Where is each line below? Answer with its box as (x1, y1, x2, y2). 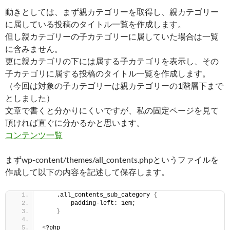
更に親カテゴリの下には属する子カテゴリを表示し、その (5, 56, 219, 66)
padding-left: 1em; (42, 200, 136, 207)
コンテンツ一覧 (5, 130, 63, 140)
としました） (5, 93, 54, 103)
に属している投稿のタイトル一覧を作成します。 (5, 19, 186, 29)
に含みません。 (5, 44, 63, 53)
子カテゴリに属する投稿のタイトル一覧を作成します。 (5, 68, 210, 78)
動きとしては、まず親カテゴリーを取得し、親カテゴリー (5, 7, 219, 16)
